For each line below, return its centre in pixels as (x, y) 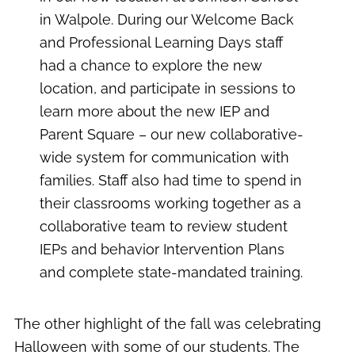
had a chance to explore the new (151, 66)
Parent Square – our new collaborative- (172, 135)
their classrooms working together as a (171, 204)
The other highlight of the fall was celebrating (168, 323)
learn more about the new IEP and (155, 112)
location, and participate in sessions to (168, 89)
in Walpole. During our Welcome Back (167, 20)
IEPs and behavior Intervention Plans (162, 250)
